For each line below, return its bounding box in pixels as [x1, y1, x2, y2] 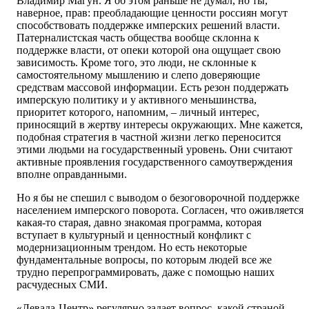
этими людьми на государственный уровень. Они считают [17, 143, 292, 156]
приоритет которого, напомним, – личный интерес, [17, 106, 259, 119]
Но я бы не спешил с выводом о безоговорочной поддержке [17, 192, 299, 204]
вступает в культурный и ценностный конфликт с [17, 229, 251, 241]
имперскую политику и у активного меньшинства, [17, 94, 257, 106]
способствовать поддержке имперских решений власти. [17, 19, 280, 32]
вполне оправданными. [17, 168, 127, 181]
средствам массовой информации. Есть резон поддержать [17, 81, 288, 94]
